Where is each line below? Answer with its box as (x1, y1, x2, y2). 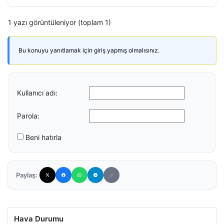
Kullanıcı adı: (17, 88, 57, 97)
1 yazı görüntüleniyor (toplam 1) (8, 18, 111, 26)
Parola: (17, 111, 39, 120)
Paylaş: (16, 171, 37, 179)
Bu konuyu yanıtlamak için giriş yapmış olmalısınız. (18, 46, 159, 54)
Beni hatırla (25, 133, 61, 141)
